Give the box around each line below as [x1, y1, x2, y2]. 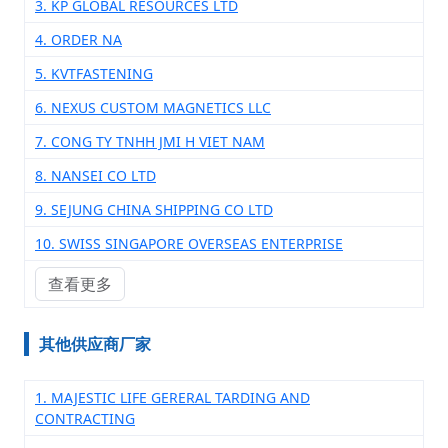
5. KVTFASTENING [35, 64, 153, 83]
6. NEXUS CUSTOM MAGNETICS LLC [35, 98, 271, 117]
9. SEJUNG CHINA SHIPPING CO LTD [35, 200, 273, 219]
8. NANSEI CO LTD [35, 166, 156, 185]
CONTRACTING [35, 409, 135, 428]
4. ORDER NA [35, 30, 122, 49]
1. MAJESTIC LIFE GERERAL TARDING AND [35, 388, 310, 407]
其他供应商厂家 [39, 333, 151, 355]
